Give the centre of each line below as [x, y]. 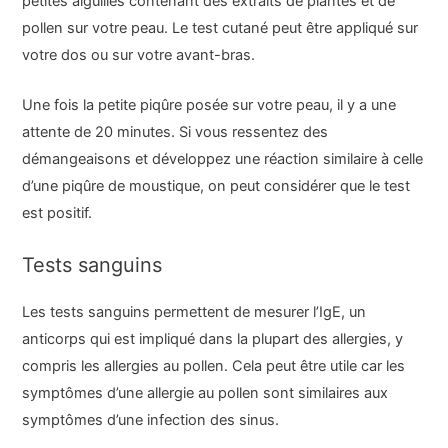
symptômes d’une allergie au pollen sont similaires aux [205, 392]
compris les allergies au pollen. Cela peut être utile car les [214, 365]
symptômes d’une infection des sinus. [151, 419]
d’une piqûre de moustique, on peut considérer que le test [216, 186]
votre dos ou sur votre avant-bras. [139, 54]
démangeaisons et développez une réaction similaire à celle [223, 159]
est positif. [57, 213]
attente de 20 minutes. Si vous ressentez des [175, 132]
